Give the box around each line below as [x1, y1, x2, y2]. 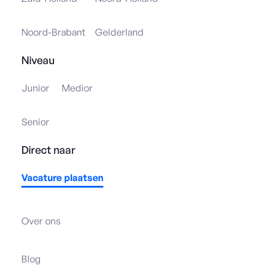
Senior [21, 115, 49, 128]
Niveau [21, 53, 55, 66]
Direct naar [21, 142, 75, 156]
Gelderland [95, 26, 144, 38]
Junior [21, 81, 49, 94]
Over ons [21, 214, 61, 227]
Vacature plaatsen [21, 171, 103, 183]
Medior [62, 81, 93, 94]
